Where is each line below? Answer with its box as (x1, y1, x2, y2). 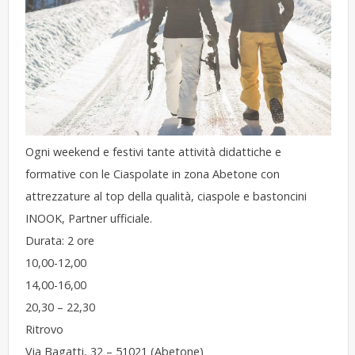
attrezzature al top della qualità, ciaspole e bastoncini (25, 189, 307, 204)
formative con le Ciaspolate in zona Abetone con (25, 166, 281, 182)
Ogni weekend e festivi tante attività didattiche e (25, 144, 282, 160)
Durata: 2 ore (25, 233, 95, 249)
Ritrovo (25, 322, 64, 338)
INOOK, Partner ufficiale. (25, 211, 153, 227)
